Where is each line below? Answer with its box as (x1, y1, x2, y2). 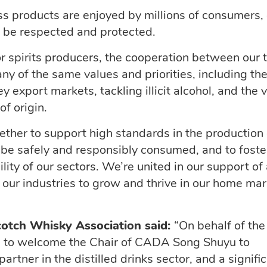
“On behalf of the (174, 217, 265, 234)
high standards (89, 125, 170, 141)
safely (17, 141, 49, 158)
